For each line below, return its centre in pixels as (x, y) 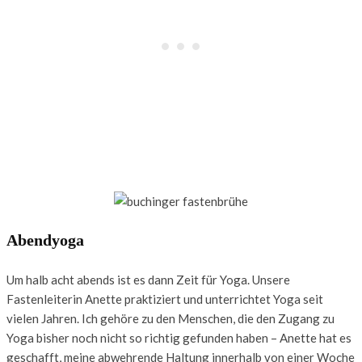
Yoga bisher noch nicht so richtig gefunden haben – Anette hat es (179, 337)
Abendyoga (45, 240)
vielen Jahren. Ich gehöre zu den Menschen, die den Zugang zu (170, 318)
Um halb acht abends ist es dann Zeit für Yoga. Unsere (148, 279)
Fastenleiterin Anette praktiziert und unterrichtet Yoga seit (165, 299)
